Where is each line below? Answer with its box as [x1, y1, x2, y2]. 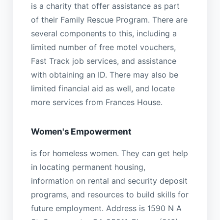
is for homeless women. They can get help [30, 148, 188, 158]
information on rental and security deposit [30, 175, 188, 186]
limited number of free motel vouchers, [30, 42, 176, 53]
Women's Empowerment [30, 126, 132, 137]
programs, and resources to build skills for [30, 189, 189, 199]
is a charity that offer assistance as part [30, 1, 180, 11]
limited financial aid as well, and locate [30, 83, 175, 94]
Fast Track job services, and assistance [30, 56, 176, 66]
